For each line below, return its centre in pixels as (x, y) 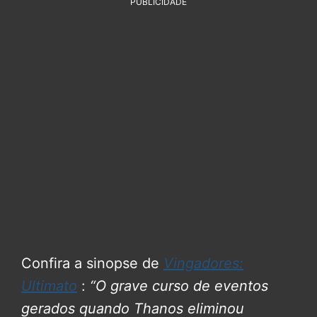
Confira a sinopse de (92, 264)
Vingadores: (203, 264)
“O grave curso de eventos (179, 286)
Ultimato (49, 286)
